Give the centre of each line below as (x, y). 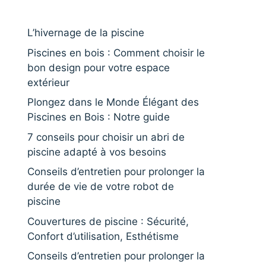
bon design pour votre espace (99, 67)
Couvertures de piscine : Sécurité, (108, 221)
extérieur (48, 82)
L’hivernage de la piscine (86, 33)
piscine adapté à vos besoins (97, 152)
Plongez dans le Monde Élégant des (113, 102)
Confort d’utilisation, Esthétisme (103, 236)
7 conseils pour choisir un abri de (106, 137)
